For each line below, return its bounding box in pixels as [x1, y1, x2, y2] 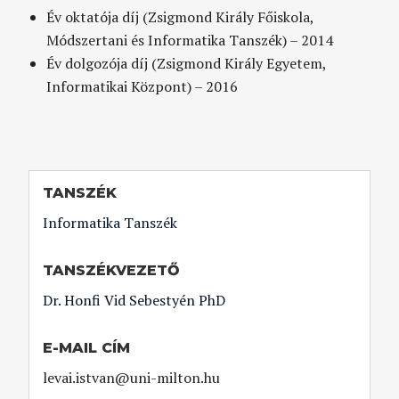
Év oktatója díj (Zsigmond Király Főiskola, [46, 6, 314, 27]
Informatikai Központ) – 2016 [46, 76, 239, 96]
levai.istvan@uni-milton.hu [43, 367, 221, 387]
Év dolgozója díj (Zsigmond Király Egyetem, [46, 53, 327, 73]
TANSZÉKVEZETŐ [43, 261, 181, 279]
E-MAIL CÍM [43, 338, 131, 356]
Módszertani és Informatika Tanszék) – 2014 [46, 29, 334, 50]
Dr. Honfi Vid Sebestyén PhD [43, 289, 226, 310]
